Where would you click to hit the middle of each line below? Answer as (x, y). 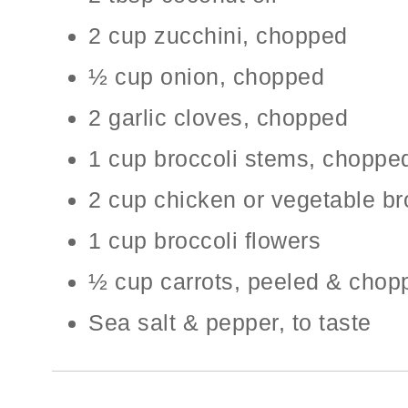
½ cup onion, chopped (206, 77)
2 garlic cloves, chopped (218, 118)
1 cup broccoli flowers (204, 241)
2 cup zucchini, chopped (218, 36)
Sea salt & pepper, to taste (230, 323)
